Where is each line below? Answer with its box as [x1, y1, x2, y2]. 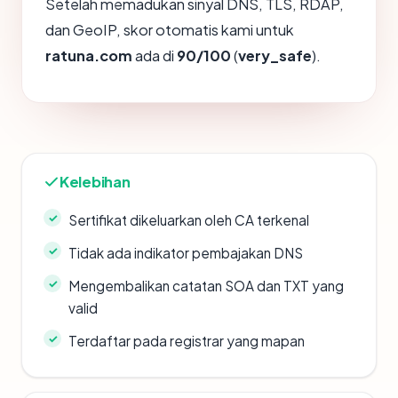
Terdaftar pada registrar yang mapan [68, 332, 305, 349]
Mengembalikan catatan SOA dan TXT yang [68, 277, 344, 294]
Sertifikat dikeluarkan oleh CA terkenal [68, 211, 309, 228]
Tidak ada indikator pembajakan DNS [68, 244, 303, 261]
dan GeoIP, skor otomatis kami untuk [45, 20, 294, 39]
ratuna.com [45, 46, 132, 65]
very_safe [238, 46, 312, 65]
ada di [132, 46, 177, 65]
